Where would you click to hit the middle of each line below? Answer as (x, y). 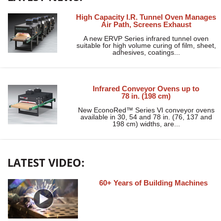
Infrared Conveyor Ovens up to (146, 89)
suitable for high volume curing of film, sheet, (146, 46)
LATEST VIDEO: (46, 163)
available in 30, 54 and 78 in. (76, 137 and (146, 117)
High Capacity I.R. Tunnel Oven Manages (146, 17)
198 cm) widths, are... (146, 124)
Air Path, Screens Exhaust (146, 25)
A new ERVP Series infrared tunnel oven (146, 39)
